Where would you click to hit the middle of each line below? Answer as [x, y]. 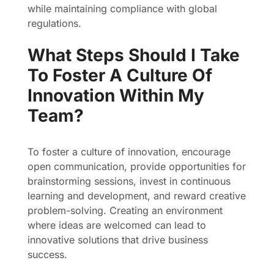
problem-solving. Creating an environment [125, 210]
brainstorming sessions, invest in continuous [129, 181]
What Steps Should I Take [134, 55]
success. [47, 254]
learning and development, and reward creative [137, 196]
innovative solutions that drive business [118, 240]
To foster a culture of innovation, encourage [129, 152]
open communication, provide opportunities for [137, 166]
